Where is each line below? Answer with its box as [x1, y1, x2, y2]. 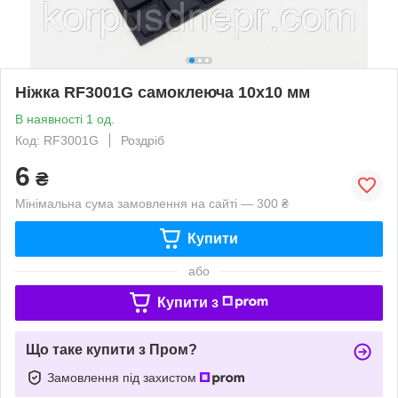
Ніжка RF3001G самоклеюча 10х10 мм [15, 83, 310, 101]
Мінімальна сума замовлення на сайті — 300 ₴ [15, 195, 289, 211]
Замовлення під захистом [47, 370, 200, 385]
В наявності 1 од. [15, 111, 115, 126]
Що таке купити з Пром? [26, 341, 197, 357]
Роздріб [121, 132, 164, 147]
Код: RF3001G [15, 132, 99, 147]
